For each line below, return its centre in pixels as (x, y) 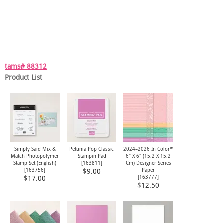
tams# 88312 (26, 66)
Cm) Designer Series (148, 163)
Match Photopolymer (35, 156)
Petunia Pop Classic (92, 149)
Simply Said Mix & (35, 149)
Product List (24, 77)
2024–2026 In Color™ (148, 149)
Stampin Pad (92, 156)
